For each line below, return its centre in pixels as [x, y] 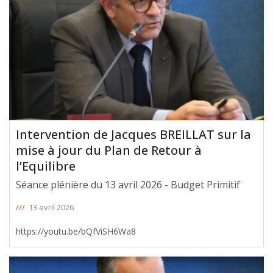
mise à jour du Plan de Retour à [109, 150]
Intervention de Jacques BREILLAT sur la [133, 134]
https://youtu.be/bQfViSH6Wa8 [76, 231]
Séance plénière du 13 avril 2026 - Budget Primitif [128, 184]
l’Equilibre [46, 166]
